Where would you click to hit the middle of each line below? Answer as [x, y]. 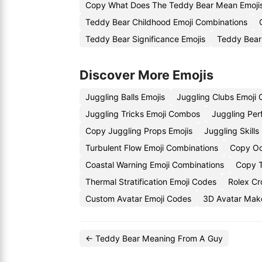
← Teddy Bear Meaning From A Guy [154, 238]
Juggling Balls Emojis [125, 97]
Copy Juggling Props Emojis [139, 131]
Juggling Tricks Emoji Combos [143, 114]
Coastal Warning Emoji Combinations [155, 165]
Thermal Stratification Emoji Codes [151, 182]
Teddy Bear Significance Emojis [145, 39]
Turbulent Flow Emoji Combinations [152, 148]
